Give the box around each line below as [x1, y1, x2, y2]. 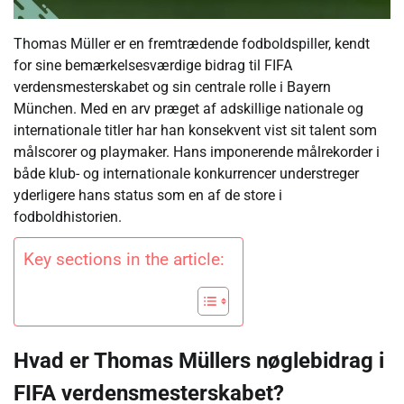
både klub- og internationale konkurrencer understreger [14, 165, 359, 183]
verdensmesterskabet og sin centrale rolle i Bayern [14, 78, 331, 96]
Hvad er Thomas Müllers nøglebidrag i [14, 348, 384, 374]
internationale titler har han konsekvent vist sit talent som [14, 122, 377, 140]
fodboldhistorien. [14, 208, 122, 226]
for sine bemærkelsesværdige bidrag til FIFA [14, 57, 292, 75]
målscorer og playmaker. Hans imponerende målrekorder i [14, 143, 380, 161]
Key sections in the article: [23, 249, 225, 271]
